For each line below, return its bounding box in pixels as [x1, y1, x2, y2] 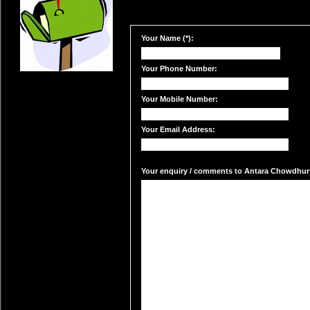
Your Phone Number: [141, 64, 217, 73]
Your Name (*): [141, 34, 194, 42]
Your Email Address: [141, 125, 215, 134]
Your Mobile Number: [141, 95, 218, 103]
